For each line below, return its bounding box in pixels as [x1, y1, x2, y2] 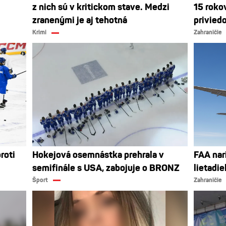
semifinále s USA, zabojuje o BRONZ [32, 162, 180, 174]
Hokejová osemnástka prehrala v [32, 149, 164, 160]
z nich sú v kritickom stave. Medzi [32, 2, 169, 13]
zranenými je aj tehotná [32, 15, 127, 26]
